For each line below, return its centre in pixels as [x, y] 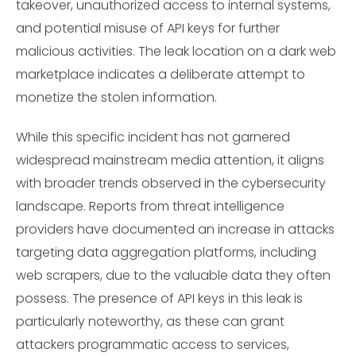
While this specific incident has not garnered [153, 137]
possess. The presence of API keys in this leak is [159, 299]
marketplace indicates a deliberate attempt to [161, 74]
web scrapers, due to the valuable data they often [173, 276]
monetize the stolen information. [116, 97]
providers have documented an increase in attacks [175, 230]
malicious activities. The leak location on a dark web [176, 51]
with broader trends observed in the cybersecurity [171, 184]
